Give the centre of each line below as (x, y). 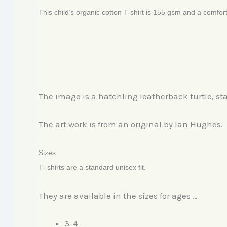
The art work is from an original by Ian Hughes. (131, 124)
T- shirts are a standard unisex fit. (92, 167)
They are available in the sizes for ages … (118, 195)
